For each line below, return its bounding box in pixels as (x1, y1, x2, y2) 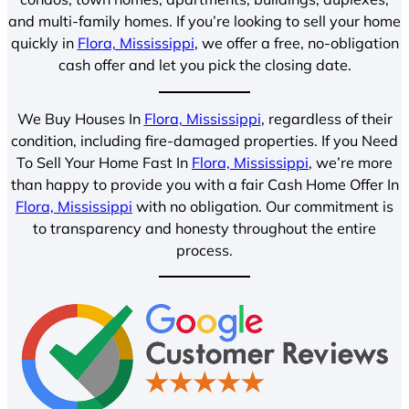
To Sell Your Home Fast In (16, 152, 192, 172)
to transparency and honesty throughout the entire (33, 218, 376, 237)
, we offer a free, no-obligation (194, 34, 399, 53)
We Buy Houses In (16, 109, 144, 128)
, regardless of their (260, 109, 393, 128)
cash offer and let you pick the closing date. (58, 56, 351, 75)
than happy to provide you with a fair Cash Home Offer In (10, 174, 399, 194)
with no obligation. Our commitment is (132, 196, 393, 215)
